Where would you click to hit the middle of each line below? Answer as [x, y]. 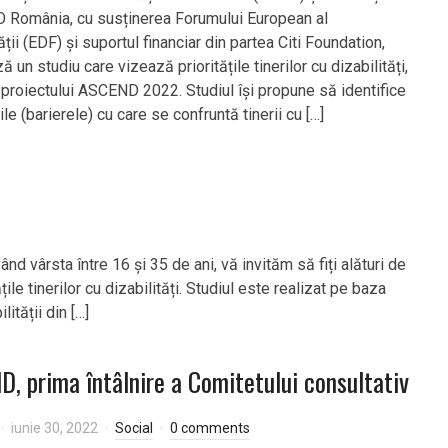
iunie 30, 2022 [54, 428]
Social [134, 428]
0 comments [210, 428]
